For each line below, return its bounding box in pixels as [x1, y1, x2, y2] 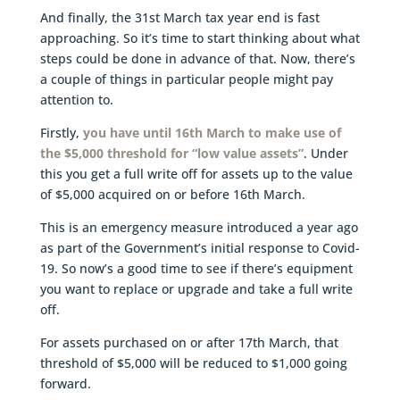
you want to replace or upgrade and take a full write [39, 279, 353, 297]
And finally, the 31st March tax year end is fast [39, 8, 320, 26]
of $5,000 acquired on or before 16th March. [39, 185, 305, 203]
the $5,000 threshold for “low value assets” [39, 144, 304, 162]
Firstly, [39, 123, 83, 141]
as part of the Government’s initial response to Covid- [39, 238, 360, 256]
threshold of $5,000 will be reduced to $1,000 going [39, 354, 347, 371]
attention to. [39, 90, 113, 108]
